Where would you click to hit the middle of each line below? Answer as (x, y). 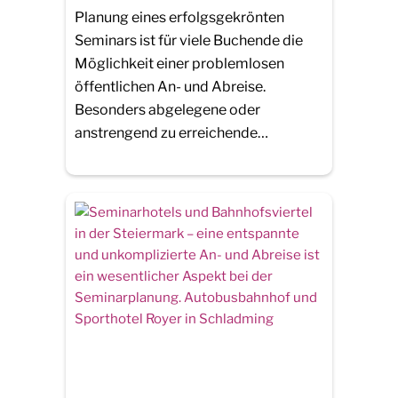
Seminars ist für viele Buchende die (189, 40)
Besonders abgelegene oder (167, 109)
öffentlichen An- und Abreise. (170, 86)
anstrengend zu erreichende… (171, 132)
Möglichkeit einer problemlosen (179, 63)
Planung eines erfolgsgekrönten (179, 17)
